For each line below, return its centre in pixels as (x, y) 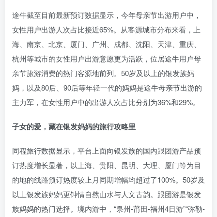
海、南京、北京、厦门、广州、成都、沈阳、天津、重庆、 (107, 44)
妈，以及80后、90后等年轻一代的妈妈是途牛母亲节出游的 (107, 87)
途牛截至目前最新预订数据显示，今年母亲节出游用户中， (107, 15)
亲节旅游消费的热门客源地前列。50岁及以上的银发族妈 (103, 73)
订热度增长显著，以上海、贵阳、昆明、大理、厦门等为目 (107, 165)
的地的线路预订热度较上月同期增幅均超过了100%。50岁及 (108, 179)
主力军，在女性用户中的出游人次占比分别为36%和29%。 (106, 102)
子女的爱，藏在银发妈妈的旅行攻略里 (74, 126)
